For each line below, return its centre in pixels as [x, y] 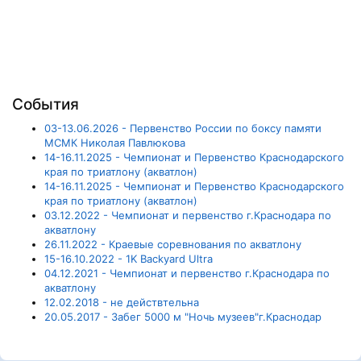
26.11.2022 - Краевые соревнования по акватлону [173, 244]
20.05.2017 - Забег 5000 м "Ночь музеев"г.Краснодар [183, 317]
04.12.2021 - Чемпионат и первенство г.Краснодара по [187, 273]
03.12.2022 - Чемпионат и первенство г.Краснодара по [188, 215]
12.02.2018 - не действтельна [122, 302]
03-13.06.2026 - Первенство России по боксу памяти [183, 128]
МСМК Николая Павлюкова [115, 143]
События [46, 104]
